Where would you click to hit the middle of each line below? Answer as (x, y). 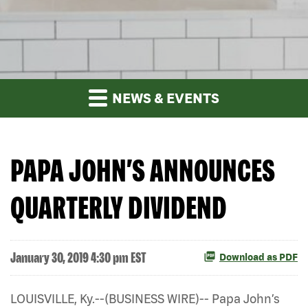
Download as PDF (258, 257)
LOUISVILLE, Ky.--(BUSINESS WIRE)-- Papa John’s (145, 298)
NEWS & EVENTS (164, 98)
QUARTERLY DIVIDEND (119, 207)
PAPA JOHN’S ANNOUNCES (143, 170)
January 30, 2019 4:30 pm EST (78, 257)
